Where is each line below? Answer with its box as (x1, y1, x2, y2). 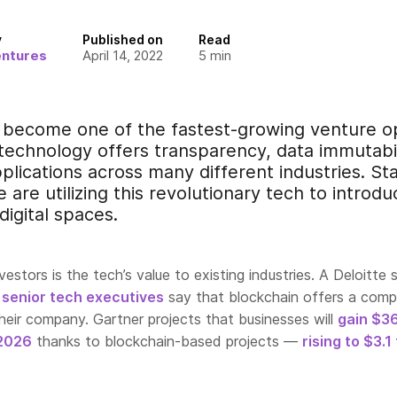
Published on (82, 32, 163, 47)
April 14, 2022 (82, 47, 163, 64)
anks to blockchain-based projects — (51, 332, 302, 350)
